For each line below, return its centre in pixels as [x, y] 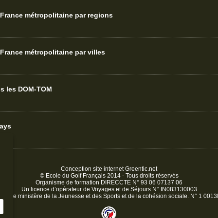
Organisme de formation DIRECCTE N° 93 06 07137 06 [109, 182]
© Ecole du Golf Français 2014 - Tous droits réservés [109, 176]
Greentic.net [141, 169]
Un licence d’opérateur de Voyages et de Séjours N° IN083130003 [109, 189]
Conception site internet [93, 169]
